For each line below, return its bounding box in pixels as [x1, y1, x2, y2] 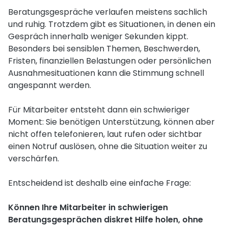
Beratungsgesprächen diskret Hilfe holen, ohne [8, 214, 203, 225]
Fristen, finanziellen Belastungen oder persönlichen [8, 55, 211, 67]
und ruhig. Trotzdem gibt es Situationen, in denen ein [8, 18, 215, 30]
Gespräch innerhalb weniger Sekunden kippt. [8, 31, 188, 42]
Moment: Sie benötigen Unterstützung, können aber [8, 116, 215, 128]
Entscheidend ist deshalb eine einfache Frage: [8, 177, 191, 189]
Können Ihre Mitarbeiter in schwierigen [8, 202, 168, 213]
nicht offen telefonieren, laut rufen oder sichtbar [8, 128, 202, 140]
